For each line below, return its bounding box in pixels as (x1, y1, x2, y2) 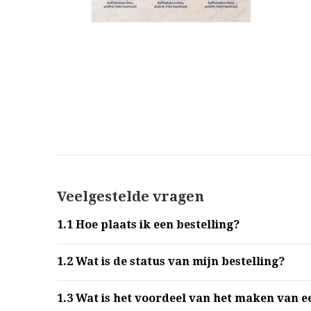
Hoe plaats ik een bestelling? (73, 218, 239, 231)
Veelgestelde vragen (57, 188, 204, 205)
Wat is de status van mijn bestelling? (73, 255, 285, 268)
